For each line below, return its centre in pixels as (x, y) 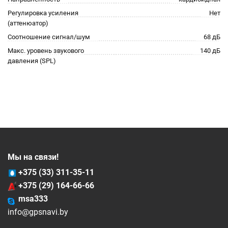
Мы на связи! (33, 157)
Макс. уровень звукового (46, 51)
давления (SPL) (32, 61)
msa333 (33, 199)
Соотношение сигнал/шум (49, 37)
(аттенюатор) (28, 23)
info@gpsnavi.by (38, 212)
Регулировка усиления (43, 13)
